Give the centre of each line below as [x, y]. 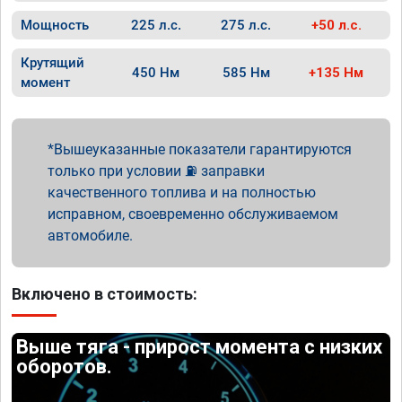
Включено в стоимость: [105, 294]
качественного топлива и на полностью [182, 192]
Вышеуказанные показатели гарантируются [203, 149]
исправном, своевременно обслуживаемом [193, 214]
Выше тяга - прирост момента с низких [200, 347]
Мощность [55, 25]
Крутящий [52, 63]
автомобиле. [90, 236]
